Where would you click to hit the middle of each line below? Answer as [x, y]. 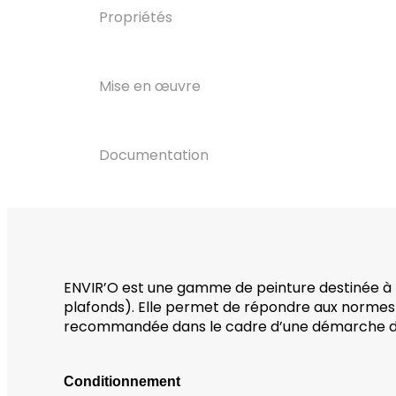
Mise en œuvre [150, 86]
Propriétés [136, 17]
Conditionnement [122, 381]
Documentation [154, 155]
